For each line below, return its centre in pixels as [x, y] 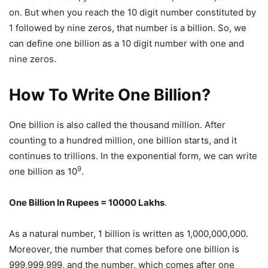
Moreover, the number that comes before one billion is [124, 249]
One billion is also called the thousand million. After [117, 124]
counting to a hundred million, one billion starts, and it [123, 140]
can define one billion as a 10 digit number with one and [127, 43]
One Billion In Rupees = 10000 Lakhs [87, 202]
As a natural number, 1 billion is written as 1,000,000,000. [129, 233]
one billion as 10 [43, 171]
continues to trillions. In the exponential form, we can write [133, 156]
